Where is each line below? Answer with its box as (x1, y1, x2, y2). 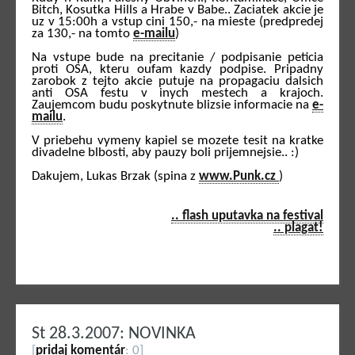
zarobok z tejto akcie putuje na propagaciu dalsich (32, 74, 323, 88)
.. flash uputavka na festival (171, 208, 323, 223)
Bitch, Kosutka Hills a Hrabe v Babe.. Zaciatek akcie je (32, 2, 323, 17)
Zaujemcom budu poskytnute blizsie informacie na (32, 97, 312, 112)
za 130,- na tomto (32, 26, 133, 40)
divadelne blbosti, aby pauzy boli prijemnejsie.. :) (32, 145, 299, 159)
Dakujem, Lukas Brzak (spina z (32, 169, 199, 183)
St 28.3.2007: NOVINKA (32, 326, 196, 343)
